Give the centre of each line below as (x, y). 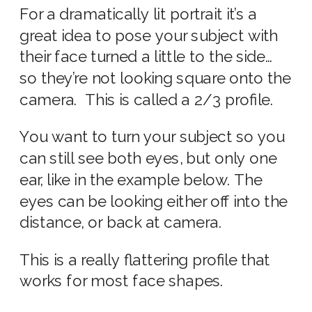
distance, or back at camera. (123, 223)
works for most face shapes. (122, 281)
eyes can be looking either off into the (154, 201)
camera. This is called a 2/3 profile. (147, 100)
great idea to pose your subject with (149, 36)
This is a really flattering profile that (145, 260)
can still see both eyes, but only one (148, 158)
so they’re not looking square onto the (155, 78)
